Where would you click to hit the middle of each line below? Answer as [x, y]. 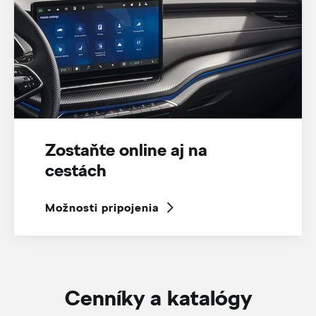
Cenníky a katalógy [158, 298]
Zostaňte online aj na [126, 150]
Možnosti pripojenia [102, 208]
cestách [75, 170]
